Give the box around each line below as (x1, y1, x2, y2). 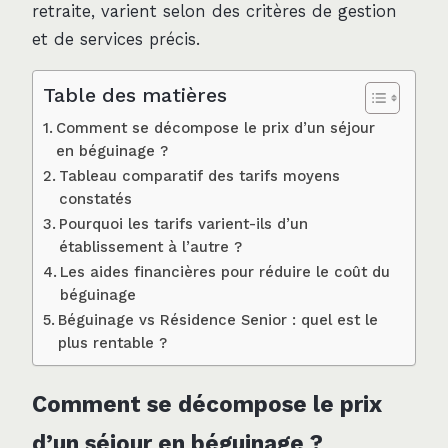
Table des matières (43, 84, 227, 108)
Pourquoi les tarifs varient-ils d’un (58, 215, 308, 234)
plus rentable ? (57, 334, 167, 353)
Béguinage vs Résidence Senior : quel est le (57, 311, 378, 330)
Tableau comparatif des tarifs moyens (58, 167, 340, 186)
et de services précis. (32, 29, 200, 49)
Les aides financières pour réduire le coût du (59, 263, 390, 282)
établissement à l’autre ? (58, 238, 242, 257)
